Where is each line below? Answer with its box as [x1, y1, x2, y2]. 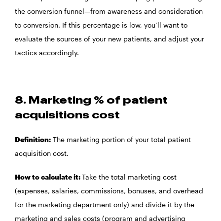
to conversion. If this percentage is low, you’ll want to [15, 21, 187, 30]
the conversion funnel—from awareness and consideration [15, 7, 203, 16]
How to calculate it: [15, 173, 82, 182]
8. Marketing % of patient [15, 96, 168, 106]
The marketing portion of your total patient [51, 135, 191, 144]
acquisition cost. [15, 149, 69, 158]
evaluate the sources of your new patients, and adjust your [15, 35, 204, 43]
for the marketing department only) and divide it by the [15, 200, 194, 209]
